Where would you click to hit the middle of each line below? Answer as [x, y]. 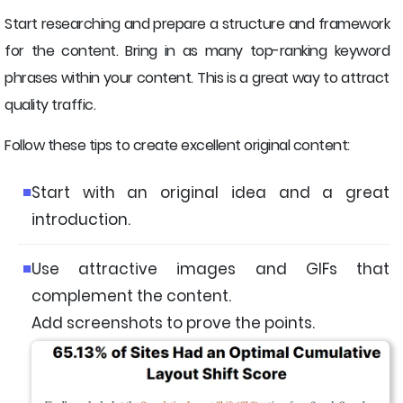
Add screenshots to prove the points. [173, 322]
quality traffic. [50, 104]
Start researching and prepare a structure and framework [197, 23]
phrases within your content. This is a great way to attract [197, 77]
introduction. [81, 219]
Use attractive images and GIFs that [210, 269]
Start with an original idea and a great [210, 192]
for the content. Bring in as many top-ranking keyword [197, 50]
